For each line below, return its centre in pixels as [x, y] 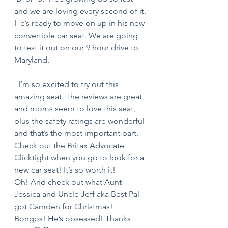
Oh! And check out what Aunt [69, 182]
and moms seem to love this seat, [76, 109]
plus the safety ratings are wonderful [80, 121]
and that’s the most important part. [77, 133]
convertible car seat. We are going [77, 35]
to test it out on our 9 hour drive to [77, 48]
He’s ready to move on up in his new [80, 23]
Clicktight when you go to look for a [80, 158]
